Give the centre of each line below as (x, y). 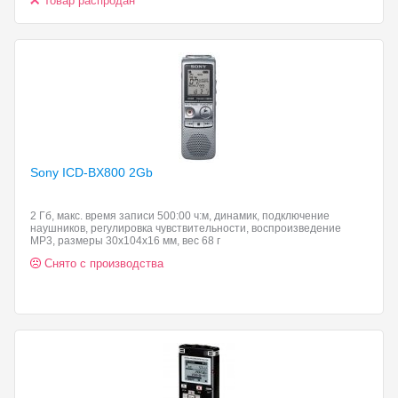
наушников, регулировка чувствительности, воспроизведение (186, 228)
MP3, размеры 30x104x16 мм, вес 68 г (125, 241)
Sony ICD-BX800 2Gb (93, 172)
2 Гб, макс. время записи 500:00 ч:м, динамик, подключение (180, 216)
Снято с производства (104, 263)
